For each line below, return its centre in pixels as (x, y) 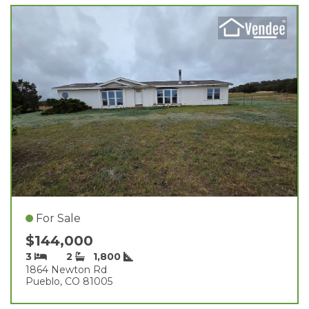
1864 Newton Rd (66, 269)
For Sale (58, 218)
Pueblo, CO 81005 (69, 281)
